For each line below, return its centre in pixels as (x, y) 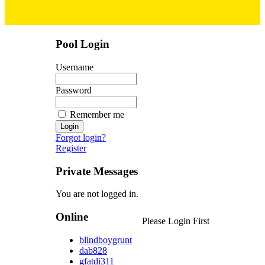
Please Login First (176, 221)
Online (72, 216)
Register (71, 148)
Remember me (97, 114)
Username (75, 67)
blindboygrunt (106, 240)
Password (74, 90)
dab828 (93, 250)
